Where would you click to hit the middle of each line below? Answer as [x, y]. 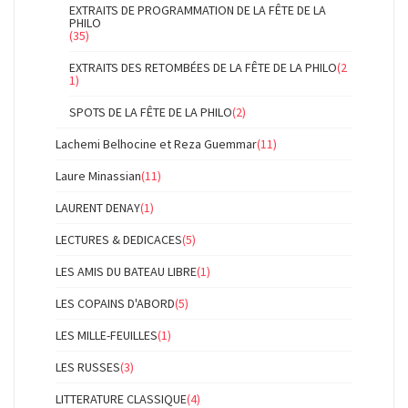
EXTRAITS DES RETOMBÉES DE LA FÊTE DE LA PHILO [203, 67]
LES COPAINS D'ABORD [115, 303]
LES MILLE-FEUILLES [107, 335]
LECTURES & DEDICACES [119, 240]
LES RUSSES [88, 367]
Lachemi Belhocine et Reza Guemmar [156, 144]
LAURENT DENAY [98, 208]
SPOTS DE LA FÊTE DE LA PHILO [151, 112]
